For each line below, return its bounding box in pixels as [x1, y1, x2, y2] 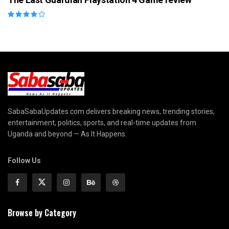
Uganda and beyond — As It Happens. [8, 129, 127, 138]
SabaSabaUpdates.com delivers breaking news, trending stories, [8, 107, 215, 116]
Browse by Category [8, 206, 76, 219]
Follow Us [8, 156, 41, 165]
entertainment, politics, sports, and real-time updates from [8, 118, 196, 127]
